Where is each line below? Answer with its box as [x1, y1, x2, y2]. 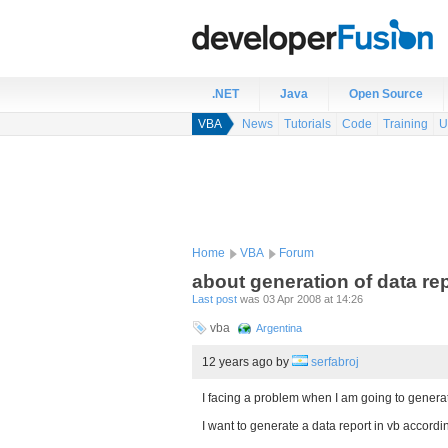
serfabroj [311, 355, 359, 369]
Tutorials [284, 117, 331, 131]
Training [383, 117, 428, 131]
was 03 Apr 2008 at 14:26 [237, 293, 363, 305]
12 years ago [202, 355, 276, 369]
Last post [192, 293, 237, 305]
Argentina [256, 322, 302, 334]
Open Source [349, 87, 423, 101]
